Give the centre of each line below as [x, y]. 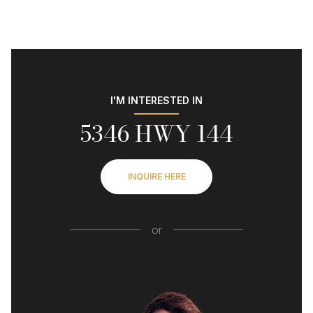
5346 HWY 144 [156, 133]
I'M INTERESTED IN [156, 100]
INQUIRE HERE [156, 176]
